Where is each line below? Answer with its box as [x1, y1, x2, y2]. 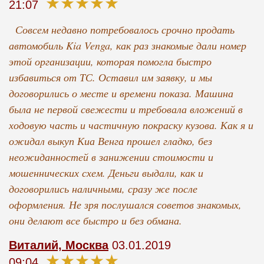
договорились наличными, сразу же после [8, 181, 197, 196]
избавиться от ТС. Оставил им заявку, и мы [8, 70, 212, 85]
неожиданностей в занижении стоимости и [8, 150, 213, 164]
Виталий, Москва [8, 239, 108, 252]
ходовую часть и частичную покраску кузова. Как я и [8, 118, 253, 133]
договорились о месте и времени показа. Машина [8, 86, 233, 101]
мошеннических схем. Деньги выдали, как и [8, 166, 203, 180]
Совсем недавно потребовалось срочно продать [8, 22, 235, 37]
